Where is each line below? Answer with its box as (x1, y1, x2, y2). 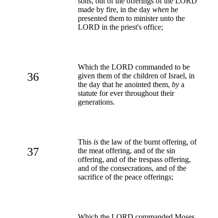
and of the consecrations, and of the (78, 163, 186, 172)
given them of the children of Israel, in (78, 71, 195, 80)
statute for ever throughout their (78, 89, 174, 97)
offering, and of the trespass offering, (78, 155, 191, 163)
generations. (78, 97, 115, 106)
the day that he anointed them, (78, 80, 172, 89)
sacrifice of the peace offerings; (78, 172, 173, 181)
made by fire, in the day (78, 5, 152, 14)
